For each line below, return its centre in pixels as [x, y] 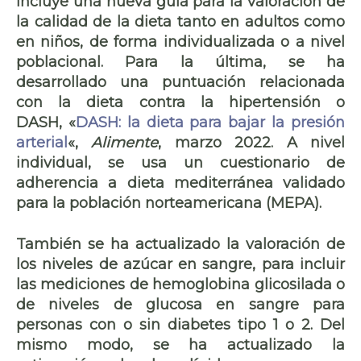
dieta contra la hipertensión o [216, 102]
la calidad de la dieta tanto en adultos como [180, 21]
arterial [42, 142]
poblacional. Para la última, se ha [180, 62]
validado [309, 183]
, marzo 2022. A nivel [252, 142]
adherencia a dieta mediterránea [145, 183]
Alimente [125, 142]
